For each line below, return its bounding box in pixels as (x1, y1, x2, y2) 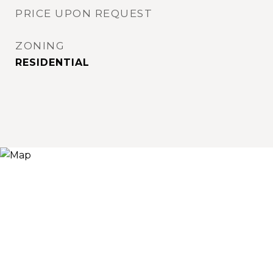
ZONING (15, 40, 65, 52)
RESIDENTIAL (15, 57, 90, 68)
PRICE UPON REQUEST (15, 7, 152, 19)
